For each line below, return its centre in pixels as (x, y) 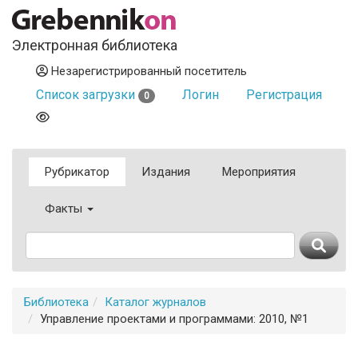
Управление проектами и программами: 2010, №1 (174, 319)
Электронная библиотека (95, 45)
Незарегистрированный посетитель (147, 71)
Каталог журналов (155, 302)
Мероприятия (259, 172)
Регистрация (284, 95)
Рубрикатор (77, 172)
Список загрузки (87, 95)
